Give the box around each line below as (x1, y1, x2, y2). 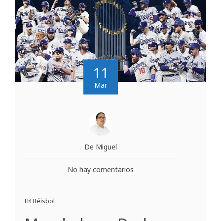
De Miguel (84, 142, 117, 151)
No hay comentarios (68, 164, 134, 174)
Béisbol (33, 196, 55, 205)
